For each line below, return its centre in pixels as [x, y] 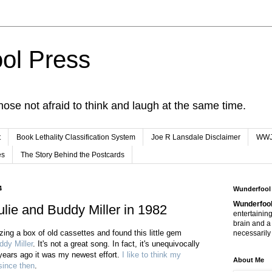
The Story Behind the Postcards [73, 155]
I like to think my [151, 255]
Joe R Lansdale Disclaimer [196, 138]
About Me [249, 260]
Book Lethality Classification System [76, 138]
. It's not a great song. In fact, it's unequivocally [116, 244]
